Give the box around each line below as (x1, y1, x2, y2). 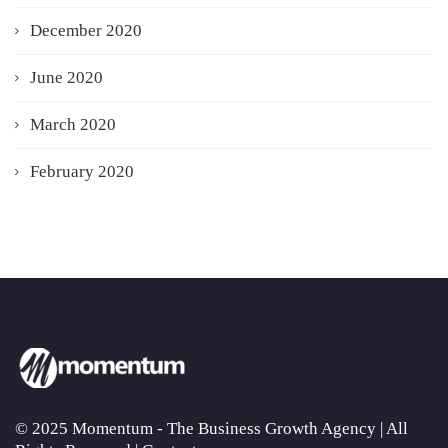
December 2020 (30, 20, 142, 40)
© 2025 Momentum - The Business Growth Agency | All (15, 418, 408, 438)
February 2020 (30, 161, 134, 181)
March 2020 (30, 114, 116, 134)
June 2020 (30, 67, 103, 87)
